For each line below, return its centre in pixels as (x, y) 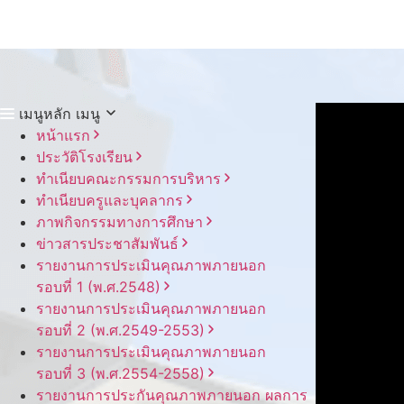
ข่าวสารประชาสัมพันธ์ (107, 243)
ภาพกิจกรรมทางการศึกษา (119, 222)
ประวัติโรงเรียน (84, 157)
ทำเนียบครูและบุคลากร (110, 200)
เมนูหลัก (45, 114)
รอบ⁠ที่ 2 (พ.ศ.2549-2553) (120, 330)
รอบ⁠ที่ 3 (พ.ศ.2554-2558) (120, 373)
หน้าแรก (63, 135)
